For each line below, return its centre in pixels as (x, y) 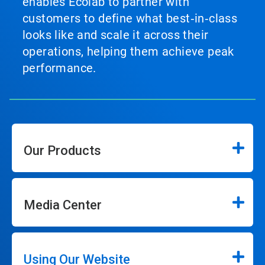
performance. (59, 68)
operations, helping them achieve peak (128, 52)
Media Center (63, 205)
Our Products (62, 151)
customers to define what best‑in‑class (130, 19)
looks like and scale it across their (116, 35)
